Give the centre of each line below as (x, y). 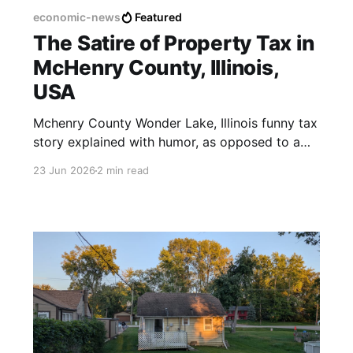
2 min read (123, 171)
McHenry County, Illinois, (156, 68)
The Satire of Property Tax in (173, 43)
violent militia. (74, 161)
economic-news (76, 17)
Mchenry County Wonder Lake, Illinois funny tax (175, 123)
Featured (158, 17)
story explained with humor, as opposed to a (166, 142)
